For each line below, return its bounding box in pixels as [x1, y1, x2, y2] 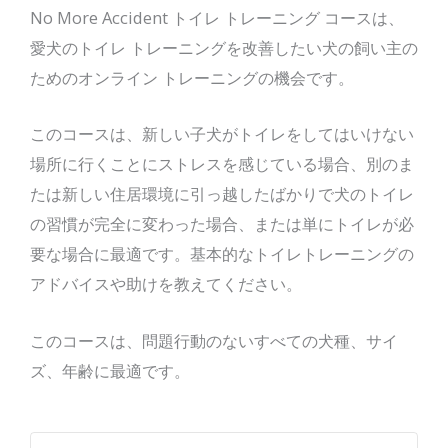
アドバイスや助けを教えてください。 [30, 272, 302, 296]
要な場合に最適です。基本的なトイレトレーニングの [30, 242, 414, 266]
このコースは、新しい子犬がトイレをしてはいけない [30, 122, 414, 146]
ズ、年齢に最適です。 [30, 358, 190, 382]
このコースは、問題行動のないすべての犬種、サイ [30, 328, 398, 352]
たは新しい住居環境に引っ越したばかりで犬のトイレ [30, 182, 414, 206]
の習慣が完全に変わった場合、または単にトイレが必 [30, 212, 414, 236]
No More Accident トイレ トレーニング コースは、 [30, 6, 404, 30]
